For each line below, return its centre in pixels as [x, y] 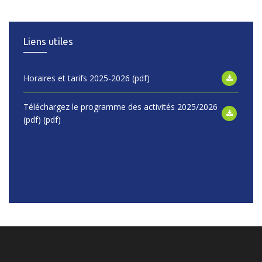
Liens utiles [48, 41]
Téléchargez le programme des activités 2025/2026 [120, 106]
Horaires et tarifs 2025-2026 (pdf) [87, 78]
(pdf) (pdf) [42, 119]
